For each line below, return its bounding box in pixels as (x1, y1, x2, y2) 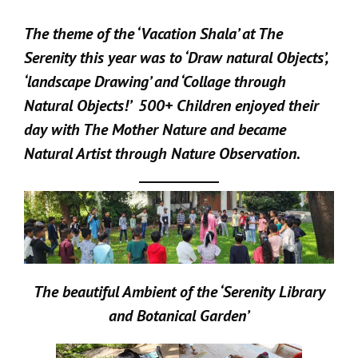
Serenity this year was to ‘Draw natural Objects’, (24, 46, 328, 68)
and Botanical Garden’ (109, 304, 249, 326)
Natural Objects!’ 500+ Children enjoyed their (24, 94, 319, 116)
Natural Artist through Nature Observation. (24, 142, 300, 164)
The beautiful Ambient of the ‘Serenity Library (33, 280, 325, 302)
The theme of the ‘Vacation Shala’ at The (24, 22, 283, 44)
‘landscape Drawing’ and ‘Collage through (24, 70, 286, 92)
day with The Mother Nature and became (24, 118, 286, 140)
